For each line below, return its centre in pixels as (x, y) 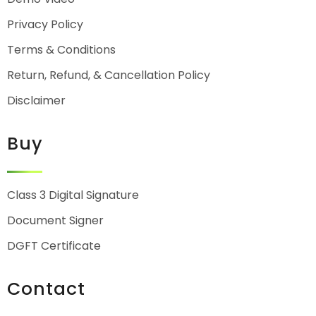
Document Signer (55, 220)
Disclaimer (36, 101)
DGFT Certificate (54, 246)
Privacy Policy (45, 24)
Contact (46, 289)
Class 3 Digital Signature (73, 195)
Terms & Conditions (61, 50)
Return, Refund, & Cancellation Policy (109, 75)
